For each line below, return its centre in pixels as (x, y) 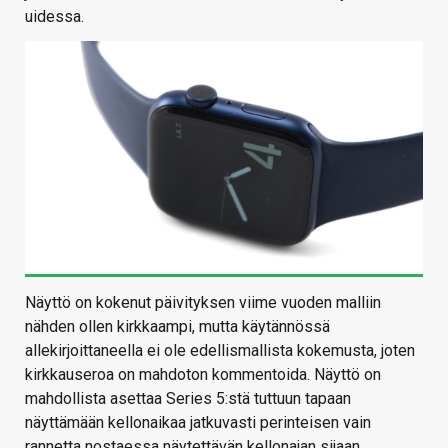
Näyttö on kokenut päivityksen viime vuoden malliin (203, 303)
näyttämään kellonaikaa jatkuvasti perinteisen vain (198, 423)
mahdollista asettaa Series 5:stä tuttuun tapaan (188, 399)
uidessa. (54, 16)
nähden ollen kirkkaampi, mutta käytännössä (177, 327)
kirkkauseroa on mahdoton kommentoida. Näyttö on (203, 375)
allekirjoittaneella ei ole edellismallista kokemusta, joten (220, 351)
